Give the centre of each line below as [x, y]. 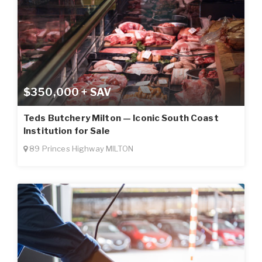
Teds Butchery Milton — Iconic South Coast [121, 118]
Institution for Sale [67, 131]
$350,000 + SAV [67, 92]
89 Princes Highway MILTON [80, 148]
